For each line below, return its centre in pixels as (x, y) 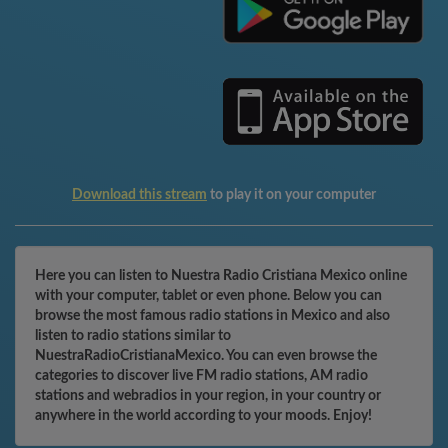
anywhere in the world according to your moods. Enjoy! (203, 416)
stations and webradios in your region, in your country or (208, 396)
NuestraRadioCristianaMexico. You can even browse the (206, 356)
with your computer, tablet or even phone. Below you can (208, 296)
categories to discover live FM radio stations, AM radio (201, 376)
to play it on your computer (291, 195)
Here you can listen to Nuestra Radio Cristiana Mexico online (221, 276)
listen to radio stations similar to (133, 336)
